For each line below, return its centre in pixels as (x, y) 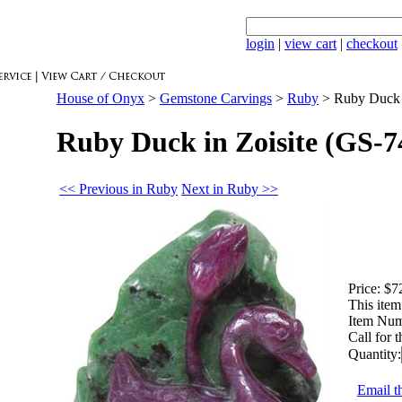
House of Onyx (100, 98)
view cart (310, 44)
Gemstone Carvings (216, 98)
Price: (364, 288)
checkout (372, 44)
